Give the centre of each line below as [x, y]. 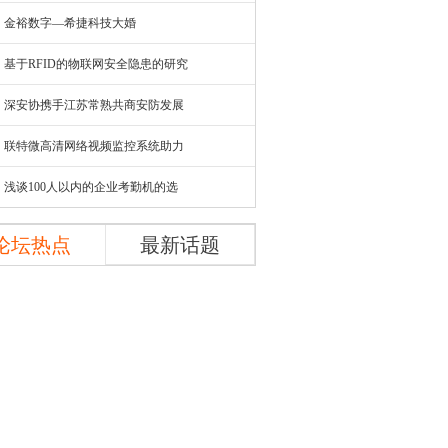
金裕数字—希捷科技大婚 [70, 23]
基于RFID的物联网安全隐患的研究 [96, 64]
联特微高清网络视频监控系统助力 [94, 146]
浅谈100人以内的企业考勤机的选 [91, 187]
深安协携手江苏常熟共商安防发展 [94, 105]
